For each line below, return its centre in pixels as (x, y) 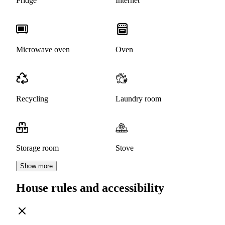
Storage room (37, 148)
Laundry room (138, 99)
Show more (36, 166)
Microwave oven (43, 50)
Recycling (32, 99)
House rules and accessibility (90, 188)
